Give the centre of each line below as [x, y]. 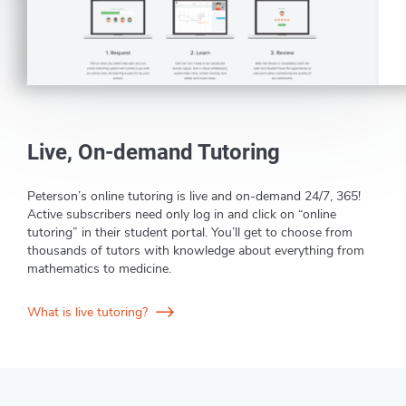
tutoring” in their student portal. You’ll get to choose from [190, 232]
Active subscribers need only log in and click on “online [182, 214]
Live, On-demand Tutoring [154, 152]
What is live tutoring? [89, 312]
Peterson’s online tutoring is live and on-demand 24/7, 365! [194, 196]
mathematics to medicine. [99, 268]
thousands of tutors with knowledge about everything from [196, 250]
